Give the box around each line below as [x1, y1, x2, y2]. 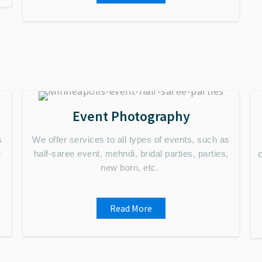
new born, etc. [101, 163, 161, 173]
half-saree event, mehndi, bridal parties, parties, [33, 149, 229, 158]
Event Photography [72, 107, 190, 125]
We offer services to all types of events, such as [32, 135, 230, 144]
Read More [110, 202, 152, 214]
